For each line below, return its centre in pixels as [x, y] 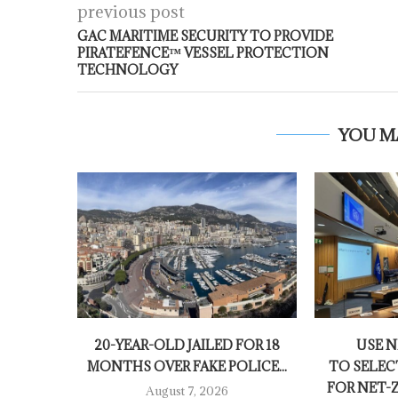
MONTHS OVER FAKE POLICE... [187, 367]
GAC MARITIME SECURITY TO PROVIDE [205, 36]
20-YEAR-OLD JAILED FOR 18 [187, 346]
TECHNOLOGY [127, 70]
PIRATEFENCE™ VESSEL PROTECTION [203, 53]
